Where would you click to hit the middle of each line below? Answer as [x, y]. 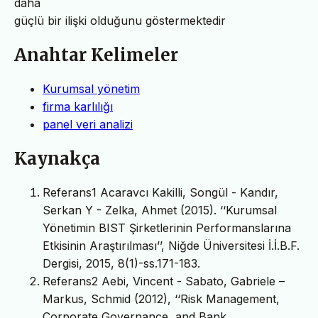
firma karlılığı [78, 106]
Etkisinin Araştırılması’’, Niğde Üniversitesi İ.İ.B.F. [171, 245]
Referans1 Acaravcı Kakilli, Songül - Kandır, [160, 192]
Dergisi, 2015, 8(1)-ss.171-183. [121, 263]
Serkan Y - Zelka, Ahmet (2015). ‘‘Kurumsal [160, 210]
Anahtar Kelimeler [96, 55]
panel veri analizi [88, 124]
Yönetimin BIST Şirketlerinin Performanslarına [167, 227]
